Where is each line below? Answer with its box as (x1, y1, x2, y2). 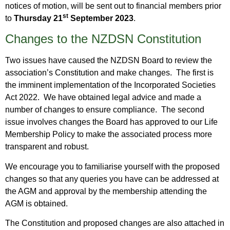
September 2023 (68, 13, 133, 23)
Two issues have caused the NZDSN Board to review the (5, 56, 212, 65)
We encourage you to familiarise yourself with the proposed (5, 162, 220, 171)
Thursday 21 (14, 13, 63, 23)
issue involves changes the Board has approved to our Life (5, 118, 218, 127)
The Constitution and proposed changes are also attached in (5, 219, 224, 227)
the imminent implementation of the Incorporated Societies (5, 81, 216, 90)
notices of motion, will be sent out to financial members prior (5, 1, 221, 10)
